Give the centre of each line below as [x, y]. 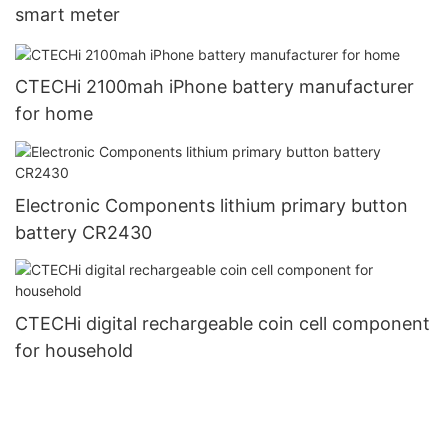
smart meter [67, 15]
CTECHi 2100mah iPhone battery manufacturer [214, 87]
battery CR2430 [83, 232]
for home [54, 114]
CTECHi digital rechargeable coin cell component [222, 324]
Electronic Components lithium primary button [211, 205]
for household [74, 351]
